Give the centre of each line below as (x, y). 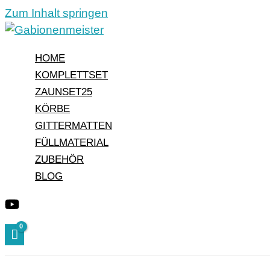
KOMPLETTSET (71, 75)
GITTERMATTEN (74, 126)
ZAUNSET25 (64, 92)
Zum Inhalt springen (56, 13)
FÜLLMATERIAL (72, 143)
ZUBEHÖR (59, 159)
